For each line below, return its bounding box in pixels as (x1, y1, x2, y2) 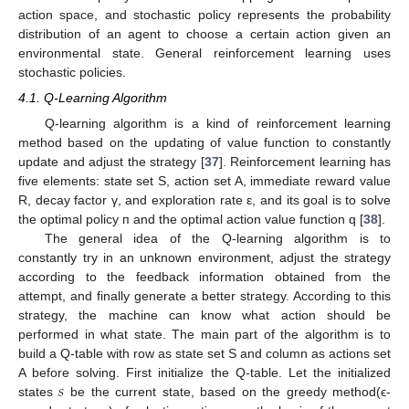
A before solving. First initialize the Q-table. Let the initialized (18, 364, 391, 380)
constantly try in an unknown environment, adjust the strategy (18, 249, 391, 265)
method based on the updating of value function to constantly (18, 134, 391, 150)
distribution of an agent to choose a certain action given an (18, 26, 391, 42)
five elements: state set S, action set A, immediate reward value (18, 173, 391, 188)
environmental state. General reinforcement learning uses (18, 46, 391, 61)
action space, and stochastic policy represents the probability (18, 7, 391, 23)
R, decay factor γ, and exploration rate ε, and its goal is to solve (18, 192, 391, 207)
